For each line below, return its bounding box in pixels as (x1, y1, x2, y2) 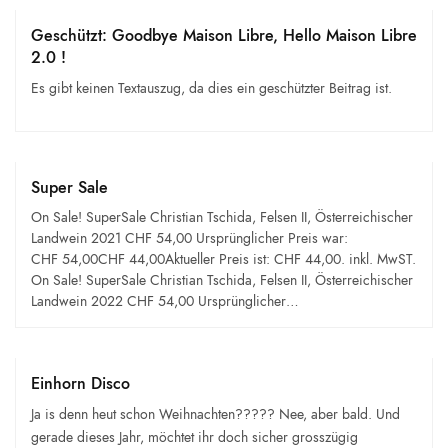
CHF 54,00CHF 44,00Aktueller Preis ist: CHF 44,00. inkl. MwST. (31, 249, 416, 270)
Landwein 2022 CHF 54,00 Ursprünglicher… (31, 291, 299, 312)
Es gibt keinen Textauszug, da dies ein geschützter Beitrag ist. (31, 78, 393, 99)
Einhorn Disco (31, 372, 130, 396)
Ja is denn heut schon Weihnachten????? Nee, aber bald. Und (31, 404, 401, 425)
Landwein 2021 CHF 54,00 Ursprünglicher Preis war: (31, 228, 348, 249)
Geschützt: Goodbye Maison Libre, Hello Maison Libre (31, 24, 417, 48)
